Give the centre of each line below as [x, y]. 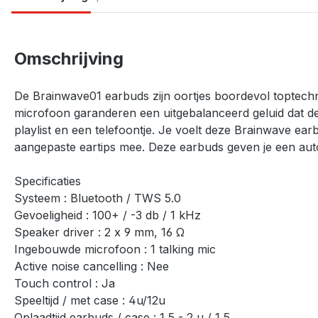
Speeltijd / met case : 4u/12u [90, 300]
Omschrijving [69, 58]
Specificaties [48, 181]
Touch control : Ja [65, 283]
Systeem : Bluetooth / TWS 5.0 [98, 198]
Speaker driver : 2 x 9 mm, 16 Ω [99, 232]
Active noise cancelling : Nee [92, 266]
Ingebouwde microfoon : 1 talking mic [115, 249]
